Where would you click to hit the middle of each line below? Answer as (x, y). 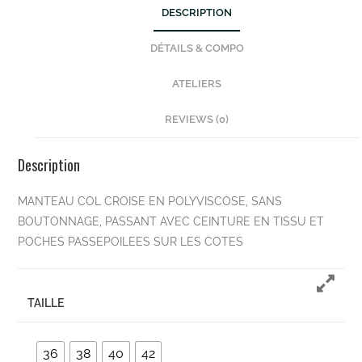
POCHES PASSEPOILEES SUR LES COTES (130, 242)
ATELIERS (197, 84)
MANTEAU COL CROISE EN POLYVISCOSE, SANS (149, 202)
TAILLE (45, 303)
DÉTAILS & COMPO (197, 48)
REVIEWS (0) (197, 120)
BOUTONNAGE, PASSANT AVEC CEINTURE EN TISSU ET (170, 222)
